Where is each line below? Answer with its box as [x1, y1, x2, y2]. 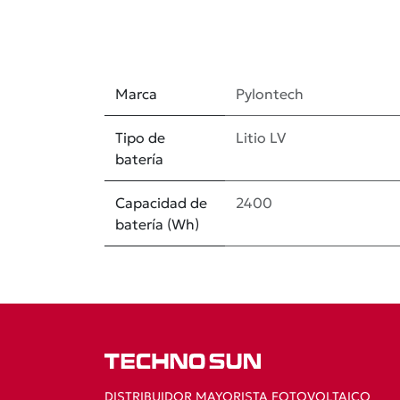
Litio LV [236, 129, 286, 146]
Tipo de [115, 129, 165, 146]
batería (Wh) [115, 215, 199, 233]
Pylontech [236, 85, 304, 103]
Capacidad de [115, 194, 207, 212]
